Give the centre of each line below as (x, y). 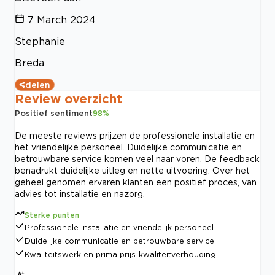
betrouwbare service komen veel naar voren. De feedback (137, 158)
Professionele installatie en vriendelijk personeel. (120, 227)
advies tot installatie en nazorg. (80, 193)
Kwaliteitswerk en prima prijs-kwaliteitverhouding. (121, 254)
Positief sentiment (54, 113)
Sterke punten (52, 215)
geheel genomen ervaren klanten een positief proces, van (136, 182)
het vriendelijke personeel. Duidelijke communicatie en (128, 147)
